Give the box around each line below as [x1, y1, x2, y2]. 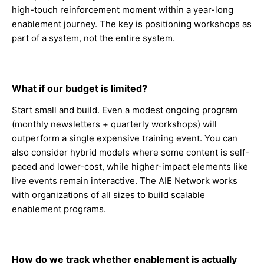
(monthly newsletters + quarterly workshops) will [12, 118, 217, 130]
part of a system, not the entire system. [12, 32, 175, 44]
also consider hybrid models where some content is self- [12, 147, 249, 158]
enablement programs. [12, 203, 106, 214]
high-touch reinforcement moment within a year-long [12, 4, 233, 15]
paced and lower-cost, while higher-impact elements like [12, 161, 248, 172]
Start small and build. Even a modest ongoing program [12, 104, 237, 115]
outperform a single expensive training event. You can [12, 133, 237, 144]
